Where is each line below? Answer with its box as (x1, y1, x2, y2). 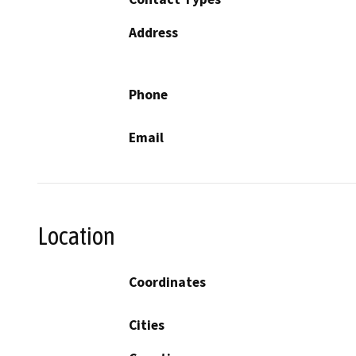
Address (129, 23, 178, 41)
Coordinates (129, 273, 206, 292)
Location (37, 221, 115, 250)
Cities (129, 316, 164, 335)
